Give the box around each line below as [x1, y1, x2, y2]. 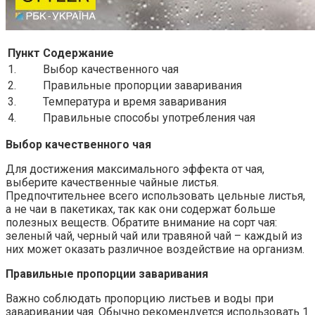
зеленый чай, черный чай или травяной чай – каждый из [6, 229, 302, 243]
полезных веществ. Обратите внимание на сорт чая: [6, 215, 277, 229]
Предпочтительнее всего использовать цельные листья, [6, 188, 305, 202]
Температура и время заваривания [43, 94, 226, 108]
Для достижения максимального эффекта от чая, [6, 162, 264, 176]
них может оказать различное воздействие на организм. [6, 242, 304, 256]
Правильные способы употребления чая [43, 110, 255, 124]
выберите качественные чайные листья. [6, 175, 219, 189]
